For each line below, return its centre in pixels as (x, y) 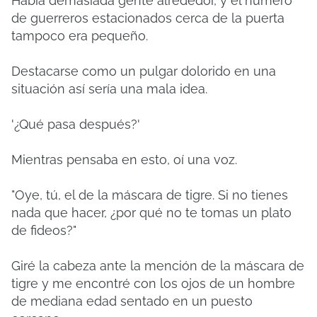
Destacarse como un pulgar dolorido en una (144, 71)
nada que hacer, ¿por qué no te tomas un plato (151, 213)
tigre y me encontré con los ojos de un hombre (153, 283)
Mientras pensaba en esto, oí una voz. (124, 160)
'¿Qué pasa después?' (76, 124)
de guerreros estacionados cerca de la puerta (148, 18)
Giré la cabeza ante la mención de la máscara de (158, 266)
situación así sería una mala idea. (109, 89)
